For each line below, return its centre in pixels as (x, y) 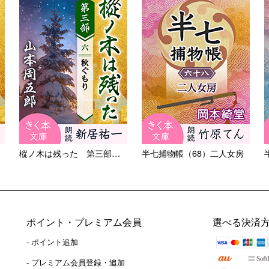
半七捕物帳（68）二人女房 (193, 153)
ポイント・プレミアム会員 (84, 222)
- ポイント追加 (52, 242)
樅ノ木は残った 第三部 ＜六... (116, 153)
